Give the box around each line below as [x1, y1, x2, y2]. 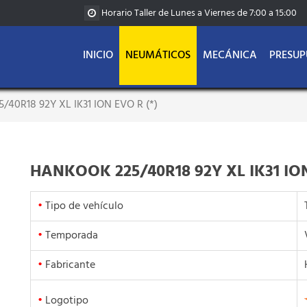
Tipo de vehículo [42, 197, 123, 216]
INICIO [83, 47, 113, 65]
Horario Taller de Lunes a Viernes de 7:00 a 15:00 [99, 5, 299, 21]
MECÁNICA [203, 47, 257, 65]
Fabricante [42, 256, 95, 275]
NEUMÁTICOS [125, 47, 191, 65]
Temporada [42, 227, 98, 245]
